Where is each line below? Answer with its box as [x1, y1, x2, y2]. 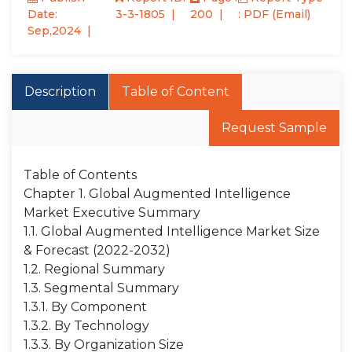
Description [24, 84, 96, 99]
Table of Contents [24, 167, 137, 182]
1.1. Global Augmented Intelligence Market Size [24, 224, 320, 239]
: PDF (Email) [238, 7, 311, 21]
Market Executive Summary [24, 205, 200, 220]
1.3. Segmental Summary [24, 280, 179, 295]
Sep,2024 [27, 24, 81, 38]
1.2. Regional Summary [24, 262, 165, 277]
